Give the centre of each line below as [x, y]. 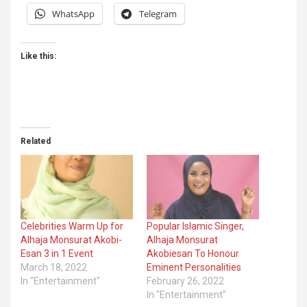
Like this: [38, 57]
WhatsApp [73, 14]
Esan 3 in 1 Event [57, 254]
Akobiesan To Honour [193, 254]
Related [36, 142]
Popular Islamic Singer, [195, 226]
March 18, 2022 [54, 268]
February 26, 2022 [185, 281]
